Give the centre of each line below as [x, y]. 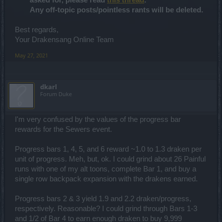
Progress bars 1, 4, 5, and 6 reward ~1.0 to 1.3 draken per [108, 149]
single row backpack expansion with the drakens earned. [106, 179]
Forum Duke [56, 94]
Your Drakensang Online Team [64, 40]
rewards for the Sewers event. [63, 129]
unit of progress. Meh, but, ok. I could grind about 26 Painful [110, 159]
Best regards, [37, 30]
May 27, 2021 [31, 55]
